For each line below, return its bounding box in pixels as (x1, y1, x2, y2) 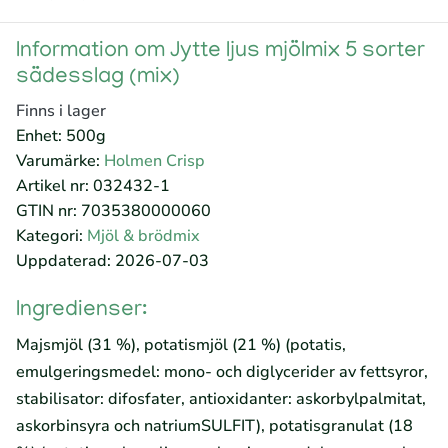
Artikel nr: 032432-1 (16, 175, 170, 197)
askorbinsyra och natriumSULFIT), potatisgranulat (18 (16, 415, 413, 437)
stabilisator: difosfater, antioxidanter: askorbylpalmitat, (16, 388, 426, 410)
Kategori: (16, 225, 87, 247)
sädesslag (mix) (16, 66, 180, 90)
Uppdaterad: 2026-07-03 (16, 250, 209, 272)
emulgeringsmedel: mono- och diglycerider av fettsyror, (16, 361, 428, 383)
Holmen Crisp (104, 150, 205, 172)
